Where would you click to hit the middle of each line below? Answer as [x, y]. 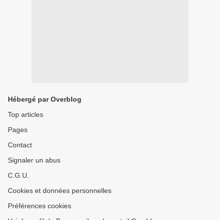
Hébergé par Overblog [45, 99]
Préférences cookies [40, 206]
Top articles [26, 115]
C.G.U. [18, 176]
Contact [20, 145]
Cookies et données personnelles [60, 191]
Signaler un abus [34, 160]
